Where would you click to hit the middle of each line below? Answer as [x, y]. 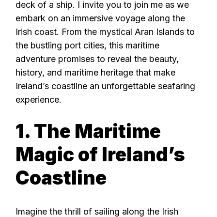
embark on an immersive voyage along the [100, 18]
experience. [39, 99]
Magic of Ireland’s [100, 154]
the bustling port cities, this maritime [87, 45]
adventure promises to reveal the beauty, [97, 59]
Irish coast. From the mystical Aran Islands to [105, 31]
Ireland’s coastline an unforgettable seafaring [105, 86]
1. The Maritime [88, 131]
